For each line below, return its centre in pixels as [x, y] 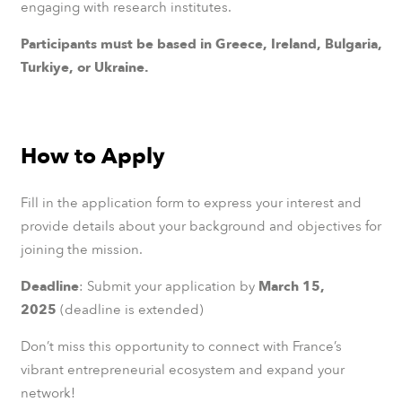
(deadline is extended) [130, 310]
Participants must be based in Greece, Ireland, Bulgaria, [201, 44]
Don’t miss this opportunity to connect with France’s [181, 347]
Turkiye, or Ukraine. [84, 67]
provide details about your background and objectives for [201, 227]
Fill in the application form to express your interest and [191, 203]
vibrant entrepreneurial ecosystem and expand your [182, 370]
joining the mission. [81, 250]
